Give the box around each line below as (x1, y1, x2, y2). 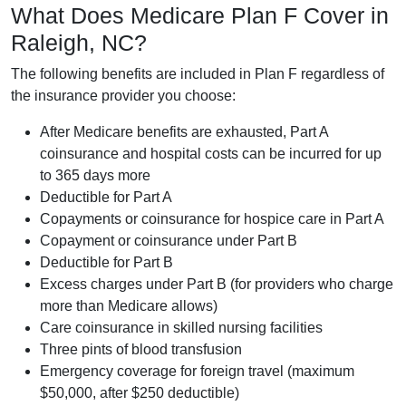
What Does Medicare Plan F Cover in (11, 2, 389, 28)
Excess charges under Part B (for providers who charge (40, 275, 393, 292)
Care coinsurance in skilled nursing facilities (40, 319, 323, 335)
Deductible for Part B (40, 254, 173, 270)
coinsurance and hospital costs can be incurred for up (40, 145, 382, 161)
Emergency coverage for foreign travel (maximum (40, 362, 354, 379)
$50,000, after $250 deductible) (40, 384, 239, 401)
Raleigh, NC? (11, 29, 147, 55)
